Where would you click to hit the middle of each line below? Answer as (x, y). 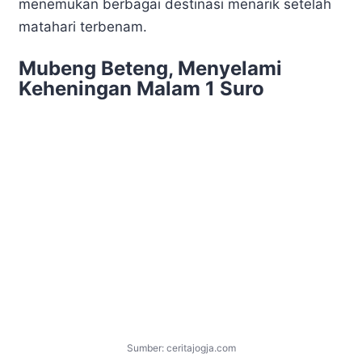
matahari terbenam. (83, 26)
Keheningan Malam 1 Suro (141, 89)
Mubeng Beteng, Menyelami (150, 69)
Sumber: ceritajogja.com (181, 347)
